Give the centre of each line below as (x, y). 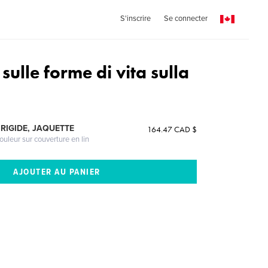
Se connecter (185, 19)
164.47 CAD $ (172, 129)
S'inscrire (135, 19)
